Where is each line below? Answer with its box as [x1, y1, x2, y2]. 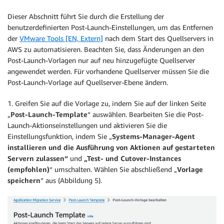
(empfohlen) [7, 165, 49, 174]
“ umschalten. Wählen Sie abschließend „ [49, 165, 177, 174]
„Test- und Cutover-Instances [82, 154, 181, 163]
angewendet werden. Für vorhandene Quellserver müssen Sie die [7, 67, 209, 76]
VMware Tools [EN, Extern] [19, 34, 103, 43]
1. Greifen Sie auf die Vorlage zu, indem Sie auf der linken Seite [7, 99, 206, 108]
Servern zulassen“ [7, 154, 70, 163]
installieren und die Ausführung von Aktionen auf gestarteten [7, 143, 215, 152]
